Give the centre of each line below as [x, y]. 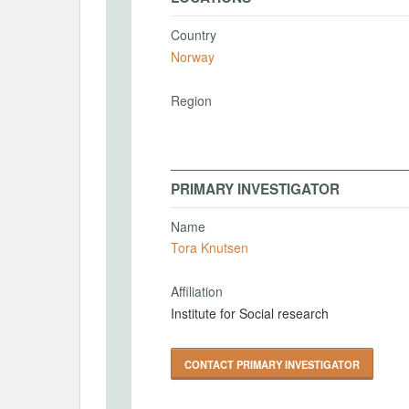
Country [194, 35]
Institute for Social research [250, 313]
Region [191, 100]
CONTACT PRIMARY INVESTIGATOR [272, 364]
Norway [193, 56]
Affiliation [197, 291]
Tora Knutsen [210, 247]
